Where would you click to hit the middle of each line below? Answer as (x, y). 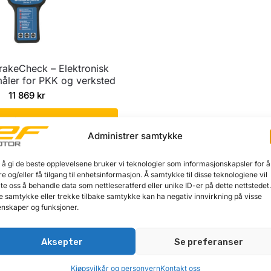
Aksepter (62, 242)
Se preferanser (209, 242)
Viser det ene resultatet (120, 168)
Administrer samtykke (135, 136)
